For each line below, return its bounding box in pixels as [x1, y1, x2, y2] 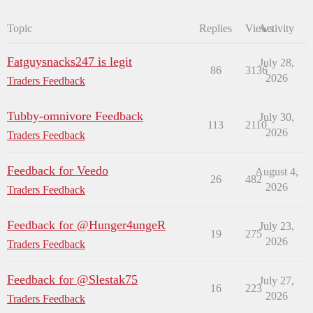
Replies [199, 22, 232, 35]
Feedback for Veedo [7, 163, 108, 178]
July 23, [259, 220, 294, 233]
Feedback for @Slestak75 [7, 272, 138, 287]
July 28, [259, 57, 294, 69]
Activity [259, 22, 294, 35]
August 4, [254, 166, 298, 178]
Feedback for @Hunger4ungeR [7, 218, 166, 233]
